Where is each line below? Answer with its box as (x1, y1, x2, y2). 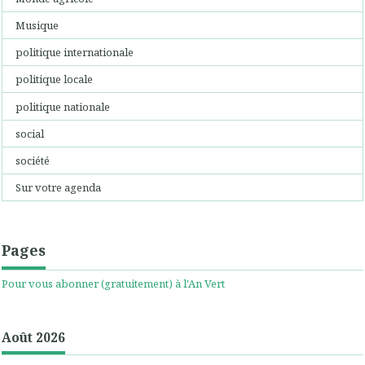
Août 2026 (2, 328, 65, 347)
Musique (15, 17, 59, 33)
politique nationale (15, 99, 111, 114)
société (15, 153, 51, 169)
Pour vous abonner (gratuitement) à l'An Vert (2, 276, 225, 292)
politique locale (15, 72, 94, 87)
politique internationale (15, 45, 134, 60)
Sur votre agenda (15, 180, 102, 196)
